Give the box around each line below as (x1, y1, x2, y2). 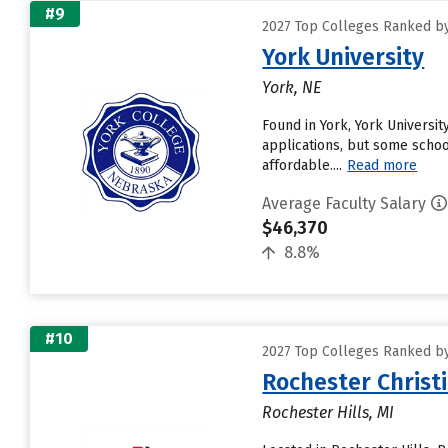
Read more (347, 157, 418, 174)
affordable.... (262, 157, 343, 174)
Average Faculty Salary (262, 194, 427, 213)
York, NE (262, 78, 322, 97)
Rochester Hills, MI (262, 403, 395, 422)
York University (262, 43, 425, 71)
